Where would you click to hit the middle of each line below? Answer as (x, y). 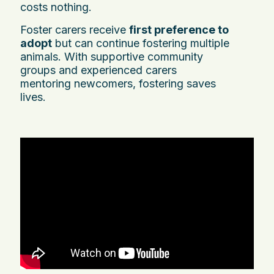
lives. (33, 97)
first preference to (179, 29)
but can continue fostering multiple (141, 43)
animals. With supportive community (112, 56)
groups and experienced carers (98, 70)
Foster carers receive (75, 29)
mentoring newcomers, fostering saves (118, 83)
